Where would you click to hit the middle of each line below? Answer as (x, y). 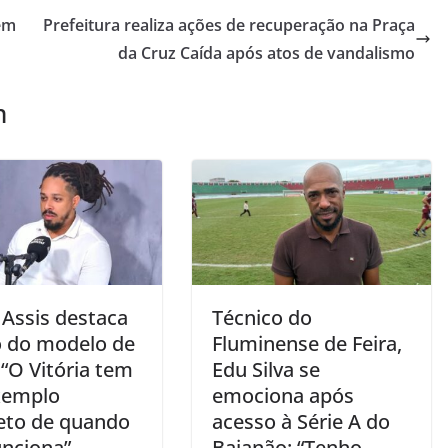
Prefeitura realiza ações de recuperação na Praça (229, 24)
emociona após (283, 396)
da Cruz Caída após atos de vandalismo (266, 52)
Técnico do (262, 318)
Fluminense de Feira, (307, 344)
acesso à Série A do (301, 422)
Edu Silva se (266, 370)
